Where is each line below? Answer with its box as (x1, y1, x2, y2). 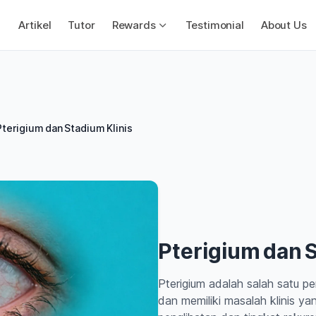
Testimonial (185, 18, 244, 32)
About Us (260, 18, 307, 32)
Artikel (18, 18, 51, 32)
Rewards (111, 18, 156, 32)
